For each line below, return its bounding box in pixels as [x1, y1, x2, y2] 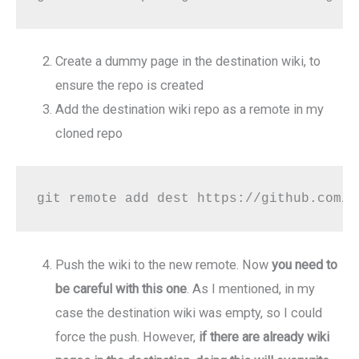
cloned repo [55, 126, 123, 142]
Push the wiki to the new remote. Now [55, 256, 272, 272]
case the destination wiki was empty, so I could [55, 305, 323, 321]
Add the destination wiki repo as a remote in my [55, 102, 325, 118]
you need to [272, 256, 338, 272]
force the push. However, [55, 329, 200, 345]
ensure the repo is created [55, 78, 204, 94]
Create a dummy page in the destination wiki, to [55, 54, 321, 70]
